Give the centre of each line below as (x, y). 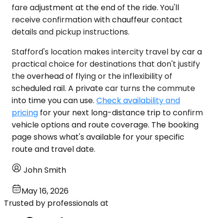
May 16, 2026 (45, 191)
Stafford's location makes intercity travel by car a (107, 52)
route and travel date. (54, 149)
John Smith (45, 170)
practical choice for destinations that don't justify (106, 64)
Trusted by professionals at (56, 203)
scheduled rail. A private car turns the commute (103, 88)
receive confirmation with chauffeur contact (97, 19)
